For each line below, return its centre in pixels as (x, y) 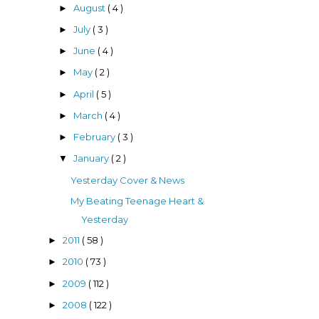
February (96, 137)
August (91, 7)
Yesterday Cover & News (128, 180)
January (93, 158)
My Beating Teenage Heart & (137, 200)
